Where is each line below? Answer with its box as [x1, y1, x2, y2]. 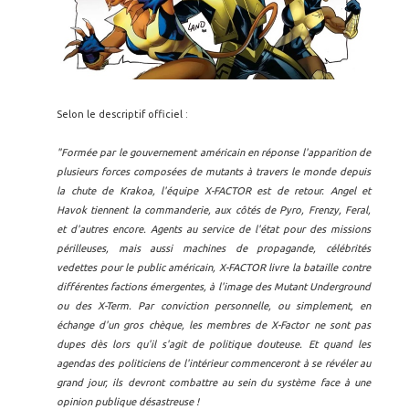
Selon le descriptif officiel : [57, 108, 188, 120]
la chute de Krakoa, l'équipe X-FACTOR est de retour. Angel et [57, 184, 371, 196]
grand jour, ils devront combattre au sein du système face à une [57, 376, 371, 388]
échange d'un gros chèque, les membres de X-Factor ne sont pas [57, 319, 371, 330]
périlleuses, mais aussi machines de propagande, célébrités [57, 242, 371, 254]
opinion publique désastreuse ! [57, 395, 202, 407]
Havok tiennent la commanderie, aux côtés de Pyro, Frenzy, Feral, [57, 204, 371, 215]
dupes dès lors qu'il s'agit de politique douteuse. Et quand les [57, 338, 371, 350]
